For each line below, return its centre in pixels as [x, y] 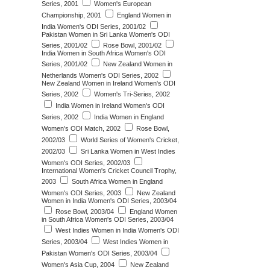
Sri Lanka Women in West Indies [127, 151]
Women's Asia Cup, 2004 [78, 265]
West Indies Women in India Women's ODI [116, 230]
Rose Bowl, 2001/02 [131, 45]
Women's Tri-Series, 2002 [131, 94]
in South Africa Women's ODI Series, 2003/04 [108, 219]
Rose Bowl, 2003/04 [84, 212]
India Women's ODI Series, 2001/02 [94, 27]
